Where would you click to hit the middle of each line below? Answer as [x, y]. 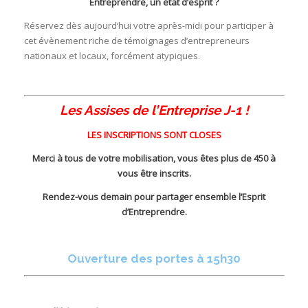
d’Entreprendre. [154, 211]
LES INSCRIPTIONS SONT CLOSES [154, 134]
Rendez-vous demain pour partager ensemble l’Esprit [154, 196]
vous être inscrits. [154, 173]
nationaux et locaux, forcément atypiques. [112, 56]
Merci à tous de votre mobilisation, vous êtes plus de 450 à [154, 158]
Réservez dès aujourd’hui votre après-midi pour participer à [148, 25]
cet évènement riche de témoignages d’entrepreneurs [136, 41]
